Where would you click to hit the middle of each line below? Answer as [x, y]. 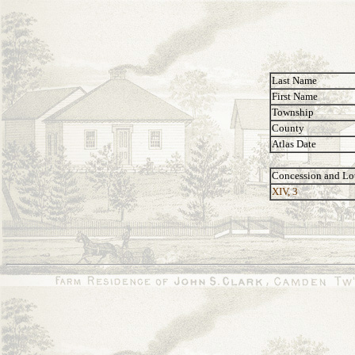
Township [293, 112]
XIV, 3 [285, 191]
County [288, 128]
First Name [295, 96]
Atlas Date [294, 144]
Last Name [294, 80]
